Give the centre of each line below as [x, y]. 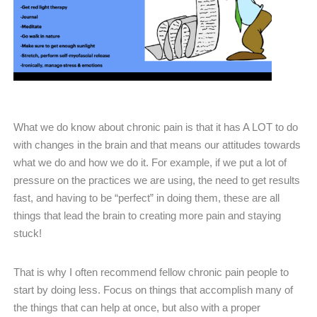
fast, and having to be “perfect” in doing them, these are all [146, 197]
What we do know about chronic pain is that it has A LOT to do [156, 127]
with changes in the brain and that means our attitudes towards [157, 144]
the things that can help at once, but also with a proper [137, 307]
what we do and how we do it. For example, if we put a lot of [150, 162]
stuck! [28, 233]
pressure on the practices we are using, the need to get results [157, 180]
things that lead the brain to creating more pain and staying [147, 215]
